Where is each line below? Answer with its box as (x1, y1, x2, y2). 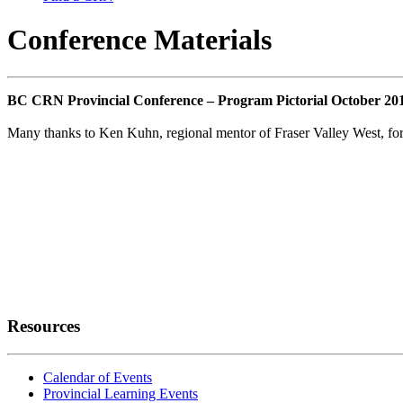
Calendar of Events (43, 369, 152, 385)
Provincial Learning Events (43, 385, 198, 401)
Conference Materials (7, 23, 272, 57)
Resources (7, 316, 80, 336)
